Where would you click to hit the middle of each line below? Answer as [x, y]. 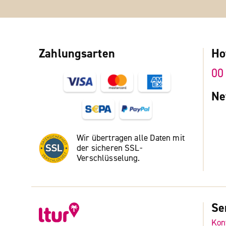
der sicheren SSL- [109, 148]
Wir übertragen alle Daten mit [131, 138]
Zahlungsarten [77, 53]
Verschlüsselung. [108, 158]
